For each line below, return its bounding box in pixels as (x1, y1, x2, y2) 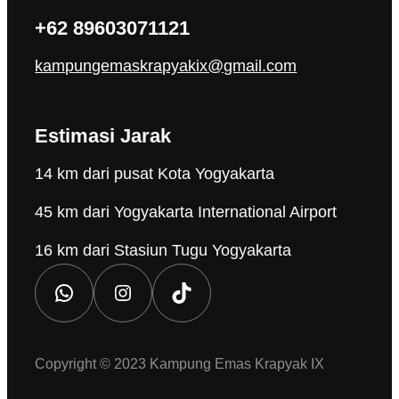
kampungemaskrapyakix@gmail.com (35, 57, 297, 76)
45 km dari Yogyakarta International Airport (35, 203, 338, 222)
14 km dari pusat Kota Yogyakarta (35, 165, 275, 183)
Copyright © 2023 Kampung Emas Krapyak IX (35, 355, 325, 372)
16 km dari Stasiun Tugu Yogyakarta (35, 241, 292, 260)
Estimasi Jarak (35, 125, 172, 148)
